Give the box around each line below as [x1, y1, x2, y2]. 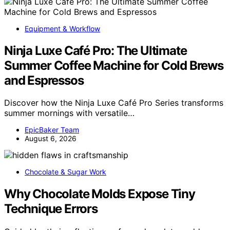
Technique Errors [4, 201, 98, 217]
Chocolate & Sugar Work [25, 167, 106, 177]
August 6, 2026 [25, 134, 76, 143]
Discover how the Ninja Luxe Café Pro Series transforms [4, 98, 223, 108]
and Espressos [4, 72, 84, 88]
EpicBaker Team [25, 125, 79, 135]
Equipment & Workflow [25, 24, 100, 33]
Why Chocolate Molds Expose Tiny [4, 186, 195, 202]
